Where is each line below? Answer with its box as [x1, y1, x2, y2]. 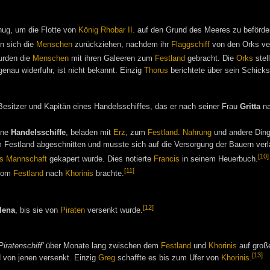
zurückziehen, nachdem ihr [72, 40, 171, 49]
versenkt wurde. [85, 206, 143, 215]
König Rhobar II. [78, 26, 135, 35]
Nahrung [183, 128, 212, 137]
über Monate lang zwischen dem [43, 242, 161, 251]
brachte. [93, 169, 124, 178]
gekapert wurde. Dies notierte [47, 155, 154, 164]
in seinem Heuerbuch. [180, 155, 258, 164]
